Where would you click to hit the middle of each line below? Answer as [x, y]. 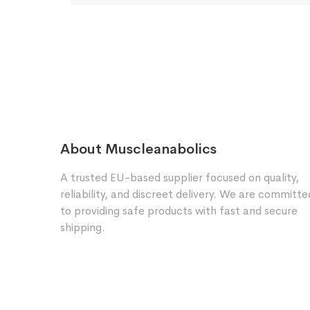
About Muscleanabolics [138, 149]
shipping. [83, 227]
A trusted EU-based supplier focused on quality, [180, 177]
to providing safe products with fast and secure [179, 211]
